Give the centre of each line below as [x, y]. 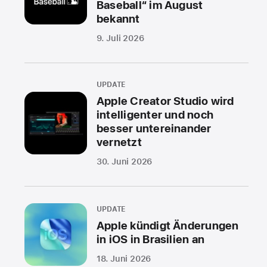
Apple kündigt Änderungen [168, 226]
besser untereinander [154, 128]
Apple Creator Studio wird [165, 101]
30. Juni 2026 [125, 161]
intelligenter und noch [155, 114]
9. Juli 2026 [120, 38]
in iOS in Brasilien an [151, 240]
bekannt [118, 18]
